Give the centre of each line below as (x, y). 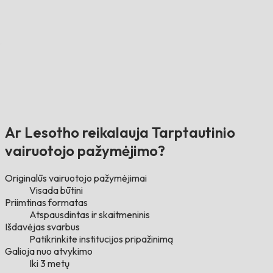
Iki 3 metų (49, 264)
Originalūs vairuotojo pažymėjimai (76, 178)
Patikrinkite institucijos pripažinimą (101, 239)
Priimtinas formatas (46, 203)
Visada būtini (56, 190)
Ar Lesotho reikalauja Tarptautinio (120, 133)
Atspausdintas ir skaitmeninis (90, 215)
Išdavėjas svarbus (42, 227)
